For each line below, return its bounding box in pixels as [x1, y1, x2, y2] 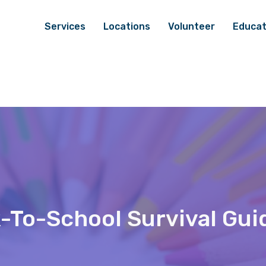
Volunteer [168, 21, 215, 32]
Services [45, 21, 85, 32]
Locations [103, 21, 150, 32]
